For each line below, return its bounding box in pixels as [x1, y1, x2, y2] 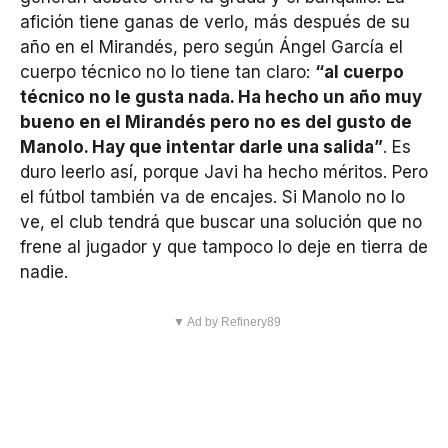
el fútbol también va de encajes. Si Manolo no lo [20, 186, 405, 207]
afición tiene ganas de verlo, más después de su [20, 11, 410, 32]
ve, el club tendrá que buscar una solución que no [20, 211, 422, 232]
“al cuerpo [315, 61, 404, 82]
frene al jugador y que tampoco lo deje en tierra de [20, 236, 428, 257]
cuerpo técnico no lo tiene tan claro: [20, 61, 315, 82]
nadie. [20, 261, 68, 282]
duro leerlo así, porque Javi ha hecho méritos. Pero [20, 161, 428, 182]
